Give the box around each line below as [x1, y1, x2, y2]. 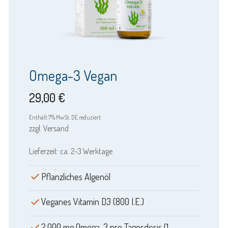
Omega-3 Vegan [28, 66, 117, 84]
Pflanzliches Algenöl [41, 170, 110, 182]
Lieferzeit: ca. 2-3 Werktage [28, 146, 112, 156]
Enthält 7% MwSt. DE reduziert [28, 113, 101, 121]
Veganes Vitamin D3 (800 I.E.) [41, 196, 144, 208]
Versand [43, 123, 69, 133]
